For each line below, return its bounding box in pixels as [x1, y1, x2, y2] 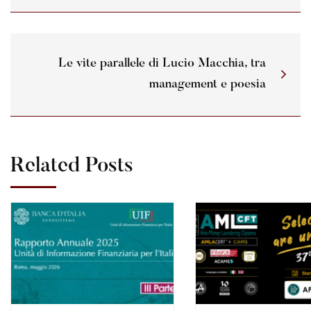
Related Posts [10, 155, 133, 177]
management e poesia [149, 78, 266, 92]
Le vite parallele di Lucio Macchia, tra [58, 58, 266, 71]
